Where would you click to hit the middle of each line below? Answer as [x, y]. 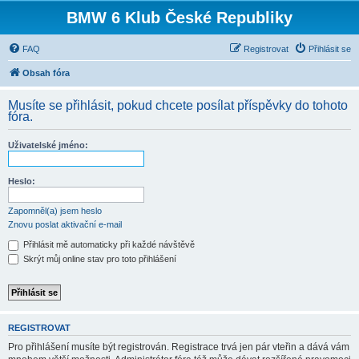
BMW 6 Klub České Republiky [179, 18]
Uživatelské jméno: [48, 145]
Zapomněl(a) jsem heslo [55, 211]
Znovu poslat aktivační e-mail [65, 224]
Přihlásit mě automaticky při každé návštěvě [108, 244]
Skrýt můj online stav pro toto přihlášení [99, 258]
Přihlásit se [330, 49]
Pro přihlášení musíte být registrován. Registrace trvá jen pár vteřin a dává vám [179, 347]
